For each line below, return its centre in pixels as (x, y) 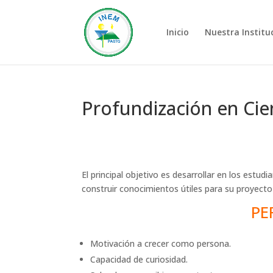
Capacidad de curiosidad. (139, 259)
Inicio (177, 32)
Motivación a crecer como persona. (161, 243)
